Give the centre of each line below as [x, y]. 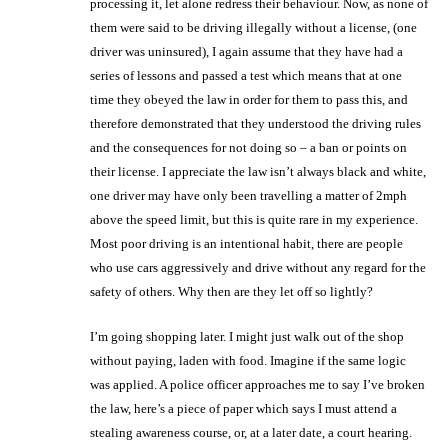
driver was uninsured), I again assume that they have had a [246, 51]
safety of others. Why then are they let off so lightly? [231, 291]
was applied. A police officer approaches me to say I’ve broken [257, 384]
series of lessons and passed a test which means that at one [246, 75]
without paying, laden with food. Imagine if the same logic [248, 360]
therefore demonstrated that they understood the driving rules [255, 123]
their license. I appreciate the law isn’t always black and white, [258, 171]
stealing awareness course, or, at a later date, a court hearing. [251, 432]
